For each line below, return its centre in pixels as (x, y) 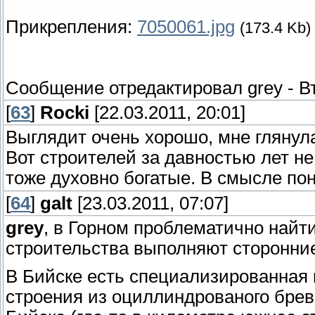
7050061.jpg (186, 26)
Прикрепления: (71, 26)
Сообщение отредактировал (127, 88)
